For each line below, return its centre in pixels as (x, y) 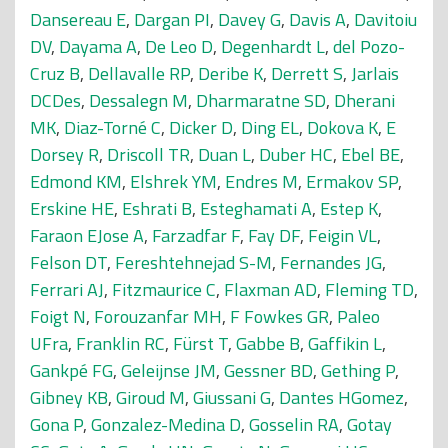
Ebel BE (370, 154)
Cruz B (55, 73)
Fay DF (274, 235)
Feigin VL (342, 235)
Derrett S (307, 73)
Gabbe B (268, 343)
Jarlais (375, 73)
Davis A (317, 19)
